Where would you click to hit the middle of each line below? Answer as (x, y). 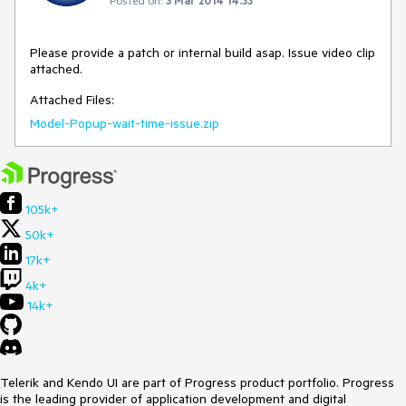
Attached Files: (72, 99)
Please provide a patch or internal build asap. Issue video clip (203, 52)
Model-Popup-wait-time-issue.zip (125, 123)
